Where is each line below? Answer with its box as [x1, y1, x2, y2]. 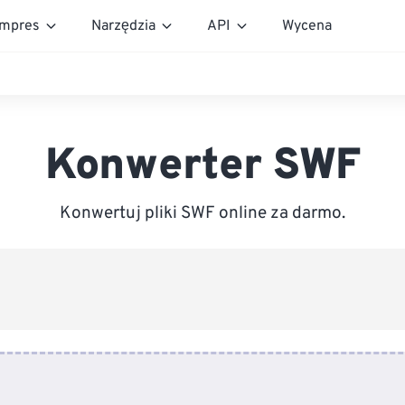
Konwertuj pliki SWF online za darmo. [60, 202, 345, 224]
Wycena [282, 16, 332, 35]
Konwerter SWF [44, 140, 361, 194]
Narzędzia [91, 16, 155, 35]
